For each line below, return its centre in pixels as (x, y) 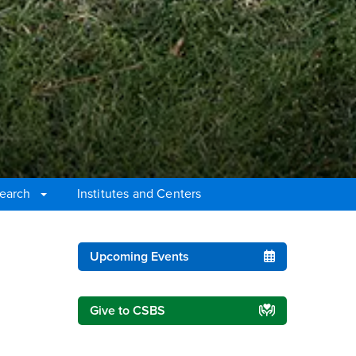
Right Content (116, 250)
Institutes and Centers (139, 194)
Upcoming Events (140, 257)
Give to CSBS (128, 311)
